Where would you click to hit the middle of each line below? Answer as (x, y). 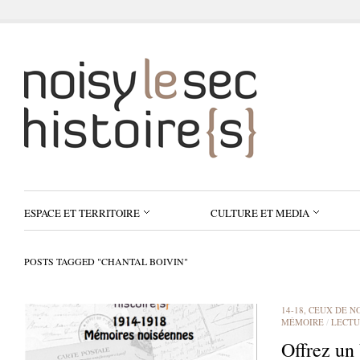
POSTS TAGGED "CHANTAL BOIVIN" (106, 261)
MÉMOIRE (303, 322)
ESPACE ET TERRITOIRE (82, 213)
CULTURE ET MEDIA (260, 213)
